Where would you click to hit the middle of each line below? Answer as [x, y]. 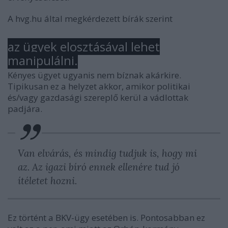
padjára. [26, 108]
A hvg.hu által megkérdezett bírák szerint [90, 18]
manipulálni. [43, 60]
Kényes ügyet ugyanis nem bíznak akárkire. [94, 75]
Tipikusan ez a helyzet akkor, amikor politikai [99, 86]
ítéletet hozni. [47, 180]
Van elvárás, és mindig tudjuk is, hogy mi [107, 153]
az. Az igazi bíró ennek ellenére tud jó [99, 167]
